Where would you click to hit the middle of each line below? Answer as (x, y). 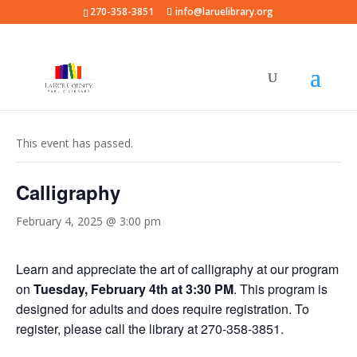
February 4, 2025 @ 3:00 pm (88, 221)
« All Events (52, 105)
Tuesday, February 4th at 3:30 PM (133, 289)
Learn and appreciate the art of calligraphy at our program (177, 269)
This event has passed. (75, 143)
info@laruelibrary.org (225, 12)
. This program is (280, 289)
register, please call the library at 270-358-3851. (150, 329)
